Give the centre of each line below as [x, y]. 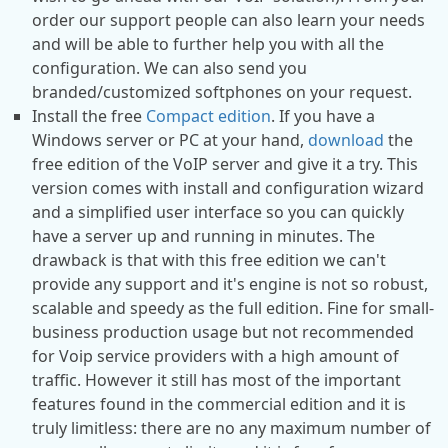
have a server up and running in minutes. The [203, 236]
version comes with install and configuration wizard [228, 188]
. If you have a [323, 116]
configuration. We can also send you [169, 68]
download [346, 140]
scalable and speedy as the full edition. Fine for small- [233, 308]
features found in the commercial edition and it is [219, 404]
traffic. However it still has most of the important [216, 380]
